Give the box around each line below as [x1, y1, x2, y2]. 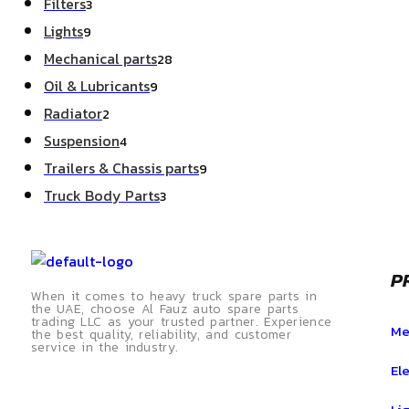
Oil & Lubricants [44, 75, 150, 97]
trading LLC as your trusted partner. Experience [31, 312, 332, 331]
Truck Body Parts [44, 184, 160, 206]
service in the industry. [31, 338, 179, 357]
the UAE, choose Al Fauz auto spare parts [31, 299, 299, 319]
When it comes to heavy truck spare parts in [31, 287, 317, 306]
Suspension [44, 130, 120, 152]
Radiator [44, 102, 102, 124]
